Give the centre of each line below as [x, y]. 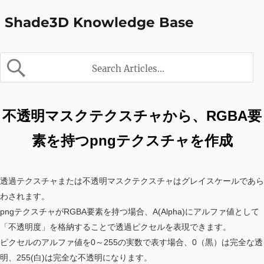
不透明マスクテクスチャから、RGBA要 [132, 116]
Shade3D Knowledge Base [99, 22]
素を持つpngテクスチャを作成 [132, 141]
